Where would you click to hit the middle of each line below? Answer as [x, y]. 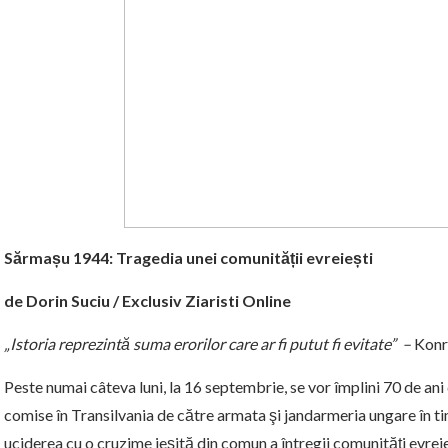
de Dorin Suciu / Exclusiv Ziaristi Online [147, 301]
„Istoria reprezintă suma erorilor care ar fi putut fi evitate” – [209, 344]
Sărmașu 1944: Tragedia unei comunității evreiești [188, 258]
